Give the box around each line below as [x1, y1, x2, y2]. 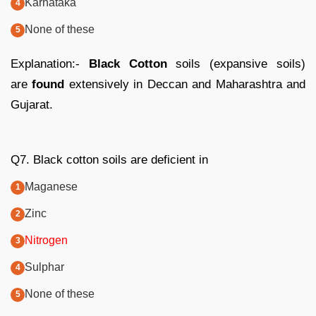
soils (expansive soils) [166, 56, 306, 71]
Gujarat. [11, 97, 53, 111]
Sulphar [25, 260, 64, 273]
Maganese [25, 180, 78, 193]
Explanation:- [11, 56, 89, 71]
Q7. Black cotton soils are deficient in [11, 152, 208, 166]
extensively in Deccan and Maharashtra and [64, 77, 306, 91]
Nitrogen [25, 233, 68, 246]
